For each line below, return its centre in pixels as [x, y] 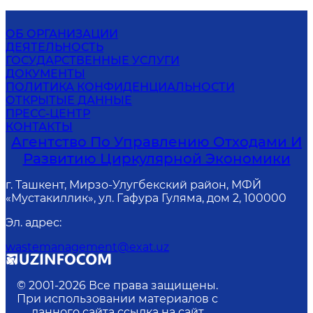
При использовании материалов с [117, 299]
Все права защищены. [153, 285]
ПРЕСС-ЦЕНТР [48, 114]
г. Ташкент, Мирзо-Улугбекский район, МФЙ [133, 185]
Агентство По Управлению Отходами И [156, 142]
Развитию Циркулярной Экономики [156, 159]
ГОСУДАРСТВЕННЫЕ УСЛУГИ [93, 60]
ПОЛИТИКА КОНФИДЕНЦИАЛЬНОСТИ [120, 87]
